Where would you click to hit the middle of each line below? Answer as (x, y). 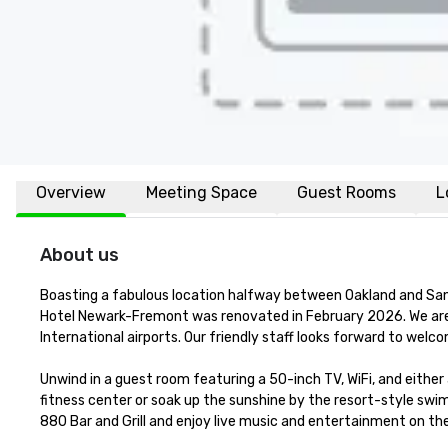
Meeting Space (201, 192)
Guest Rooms (346, 192)
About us (79, 255)
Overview (71, 192)
